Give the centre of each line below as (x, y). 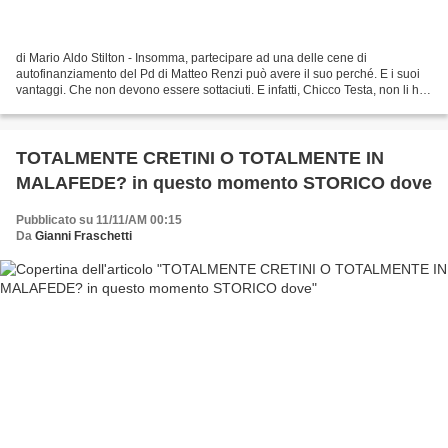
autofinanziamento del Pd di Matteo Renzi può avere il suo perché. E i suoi (218, 73)
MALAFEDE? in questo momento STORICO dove (367, 182)
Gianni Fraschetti (83, 235)
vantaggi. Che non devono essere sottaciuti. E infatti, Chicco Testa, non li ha (221, 89)
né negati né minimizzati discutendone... (125, 105)
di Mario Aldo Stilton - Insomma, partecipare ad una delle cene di (191, 57)
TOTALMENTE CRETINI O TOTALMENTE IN (200, 157)
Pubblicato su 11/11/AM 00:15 (99, 219)
